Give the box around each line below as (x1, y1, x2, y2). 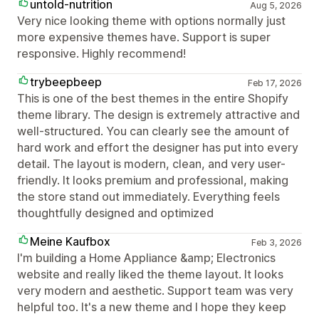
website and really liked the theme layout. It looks (17, 266, 283, 281)
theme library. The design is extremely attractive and (17, 107, 300, 122)
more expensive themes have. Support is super (17, 29, 271, 44)
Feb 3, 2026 (251, 236, 302, 248)
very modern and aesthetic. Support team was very (17, 283, 293, 298)
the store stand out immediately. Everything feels (17, 189, 280, 204)
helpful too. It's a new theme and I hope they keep (17, 299, 286, 314)
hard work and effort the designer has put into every (17, 140, 298, 155)
